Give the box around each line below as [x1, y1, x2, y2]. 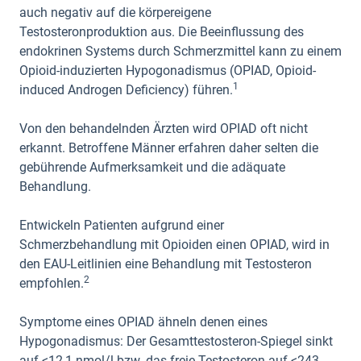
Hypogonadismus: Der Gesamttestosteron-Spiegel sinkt [19, 334, 333, 349]
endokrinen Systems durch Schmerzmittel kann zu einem [19, 44, 342, 59]
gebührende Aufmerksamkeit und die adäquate [19, 160, 285, 175]
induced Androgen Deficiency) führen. [19, 82, 233, 98]
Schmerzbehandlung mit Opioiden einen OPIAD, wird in [19, 237, 330, 252]
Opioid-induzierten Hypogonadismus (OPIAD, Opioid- [19, 63, 316, 78]
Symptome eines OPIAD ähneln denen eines [19, 314, 268, 330]
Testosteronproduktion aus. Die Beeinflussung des [19, 24, 304, 39]
